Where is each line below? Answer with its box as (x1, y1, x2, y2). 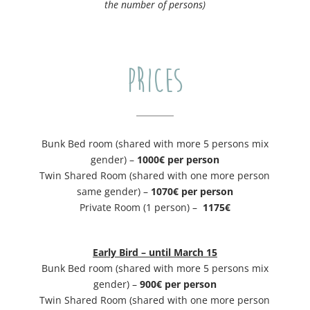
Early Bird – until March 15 (92, 246, 217, 259)
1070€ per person (150, 185, 233, 199)
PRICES (127, 63, 183, 100)
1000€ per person (136, 153, 219, 167)
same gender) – (76, 185, 151, 199)
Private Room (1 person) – (79, 201, 197, 215)
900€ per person (139, 277, 217, 291)
